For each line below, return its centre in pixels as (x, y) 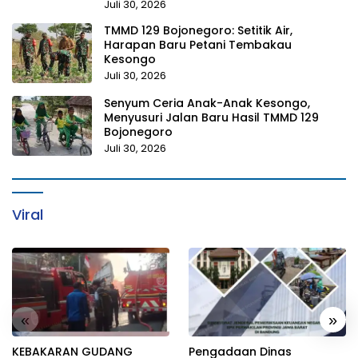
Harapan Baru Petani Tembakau (198, 45)
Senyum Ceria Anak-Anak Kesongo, (207, 103)
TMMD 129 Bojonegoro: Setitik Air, (198, 30)
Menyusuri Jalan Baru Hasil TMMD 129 (211, 117)
